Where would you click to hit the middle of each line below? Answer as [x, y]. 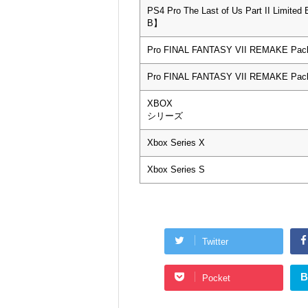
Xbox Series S [176, 170]
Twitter [215, 241]
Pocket [216, 278]
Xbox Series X [176, 143]
